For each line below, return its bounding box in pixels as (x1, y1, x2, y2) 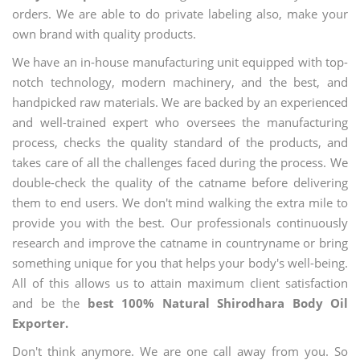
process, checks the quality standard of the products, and (12, 134, 348, 150)
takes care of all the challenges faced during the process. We (12, 154, 348, 170)
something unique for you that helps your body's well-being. (12, 255, 348, 271)
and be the (12, 295, 88, 311)
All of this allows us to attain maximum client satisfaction (12, 275, 348, 291)
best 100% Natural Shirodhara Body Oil (87, 295, 348, 311)
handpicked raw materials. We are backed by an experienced (12, 94, 348, 110)
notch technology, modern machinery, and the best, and (12, 74, 348, 90)
